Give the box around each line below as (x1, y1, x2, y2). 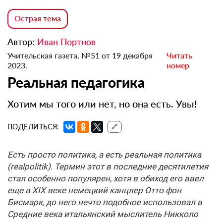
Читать (166, 51, 192, 60)
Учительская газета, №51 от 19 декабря (7, 51, 153, 60)
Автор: (7, 36, 37, 48)
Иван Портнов (37, 36, 96, 48)
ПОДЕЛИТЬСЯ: (7, 122, 59, 131)
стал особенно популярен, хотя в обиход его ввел (7, 173, 204, 184)
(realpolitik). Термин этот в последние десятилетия (7, 162, 208, 172)
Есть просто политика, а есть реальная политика (7, 150, 201, 160)
